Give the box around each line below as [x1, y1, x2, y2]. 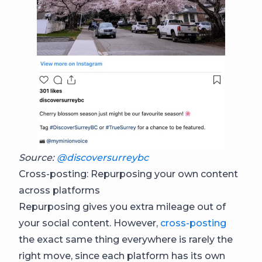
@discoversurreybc [57, 151, 149, 163]
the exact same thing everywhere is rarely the [19, 233, 233, 245]
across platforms [19, 184, 100, 196]
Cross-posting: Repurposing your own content [19, 168, 238, 180]
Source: [19, 151, 57, 163]
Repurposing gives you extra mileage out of [19, 201, 226, 212]
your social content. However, [19, 217, 160, 229]
